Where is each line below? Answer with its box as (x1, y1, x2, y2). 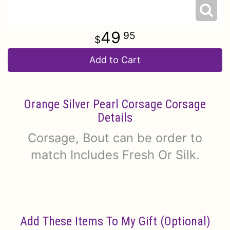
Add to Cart (89, 54, 141, 65)
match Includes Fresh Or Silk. (30, 147, 200, 162)
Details (98, 110, 132, 125)
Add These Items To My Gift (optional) (20, 214, 210, 228)
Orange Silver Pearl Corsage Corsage (24, 97, 206, 111)
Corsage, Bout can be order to (28, 130, 202, 145)
